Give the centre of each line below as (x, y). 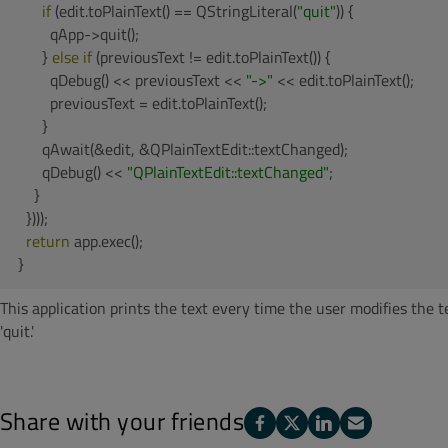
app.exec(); (106, 241)
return (48, 241)
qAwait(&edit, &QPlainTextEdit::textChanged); (183, 149)
